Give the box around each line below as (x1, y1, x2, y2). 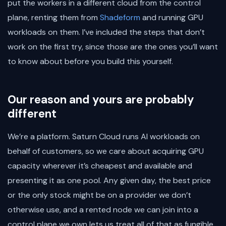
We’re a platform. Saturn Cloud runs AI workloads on (8, 131, 200, 142)
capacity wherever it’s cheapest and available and (8, 160, 192, 172)
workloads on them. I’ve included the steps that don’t (8, 27, 205, 38)
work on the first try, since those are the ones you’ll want (8, 41, 218, 52)
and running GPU (140, 12, 203, 23)
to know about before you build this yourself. (8, 56, 173, 67)
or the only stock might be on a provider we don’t (8, 190, 191, 201)
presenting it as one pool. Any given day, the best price (8, 175, 211, 186)
